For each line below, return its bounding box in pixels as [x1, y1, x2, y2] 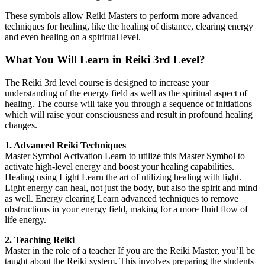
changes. [5, 120, 37, 131]
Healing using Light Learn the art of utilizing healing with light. [5, 172, 241, 183]
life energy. [5, 215, 46, 225]
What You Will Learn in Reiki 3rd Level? [5, 53, 205, 66]
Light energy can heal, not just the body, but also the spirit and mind [5, 183, 257, 193]
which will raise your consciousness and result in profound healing [5, 109, 253, 120]
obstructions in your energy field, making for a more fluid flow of [5, 204, 248, 215]
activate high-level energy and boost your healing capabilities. [5, 161, 234, 172]
